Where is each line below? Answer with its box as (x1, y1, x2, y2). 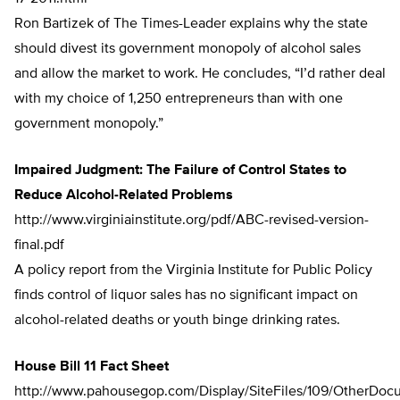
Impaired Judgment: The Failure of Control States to (14, 163, 346, 179)
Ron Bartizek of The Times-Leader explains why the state (14, 17, 368, 32)
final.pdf (14, 238, 64, 254)
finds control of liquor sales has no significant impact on (14, 288, 358, 304)
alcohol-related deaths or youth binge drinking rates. (14, 313, 340, 329)
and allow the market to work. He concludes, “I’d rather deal (14, 67, 386, 82)
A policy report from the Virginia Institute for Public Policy (14, 263, 372, 279)
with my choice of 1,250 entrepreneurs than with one (14, 92, 343, 107)
